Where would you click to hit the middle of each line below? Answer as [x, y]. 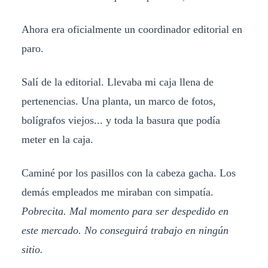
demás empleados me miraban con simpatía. [117, 192]
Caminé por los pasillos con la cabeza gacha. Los [128, 173]
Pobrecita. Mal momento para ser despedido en [125, 211]
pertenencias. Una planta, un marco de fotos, [118, 101]
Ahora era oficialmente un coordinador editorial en [132, 29]
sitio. [32, 249]
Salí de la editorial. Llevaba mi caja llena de [117, 82]
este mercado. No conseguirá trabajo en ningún [125, 230]
